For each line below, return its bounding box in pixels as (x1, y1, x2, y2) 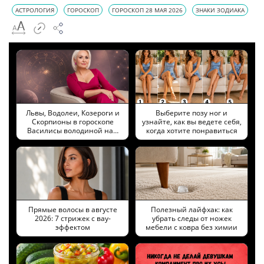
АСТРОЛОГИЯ (15, 5, 54, 14)
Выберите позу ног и (156, 107, 227, 118)
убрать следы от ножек (151, 213, 232, 223)
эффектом (55, 222, 90, 232)
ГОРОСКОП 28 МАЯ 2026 (112, 5, 183, 14)
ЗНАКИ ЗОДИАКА (196, 5, 245, 14)
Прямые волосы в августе (28, 204, 117, 214)
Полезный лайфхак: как (150, 204, 233, 214)
